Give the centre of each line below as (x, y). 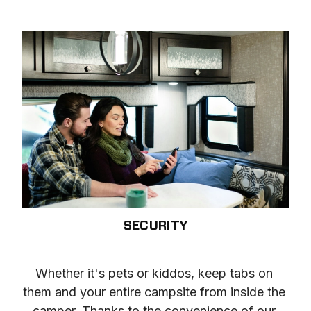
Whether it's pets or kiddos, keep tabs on (154, 273)
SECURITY (155, 226)
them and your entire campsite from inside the (154, 292)
